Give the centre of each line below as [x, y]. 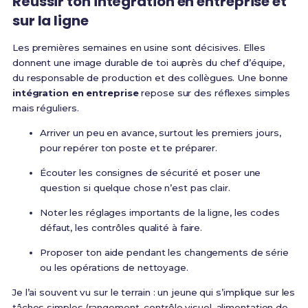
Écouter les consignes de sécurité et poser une [150, 173]
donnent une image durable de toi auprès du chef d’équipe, [148, 63]
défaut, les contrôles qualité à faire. [121, 228]
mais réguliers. [45, 108]
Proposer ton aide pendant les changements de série [164, 253]
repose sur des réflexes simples [214, 93]
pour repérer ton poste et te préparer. [129, 148]
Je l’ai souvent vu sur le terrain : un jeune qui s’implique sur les [154, 293]
